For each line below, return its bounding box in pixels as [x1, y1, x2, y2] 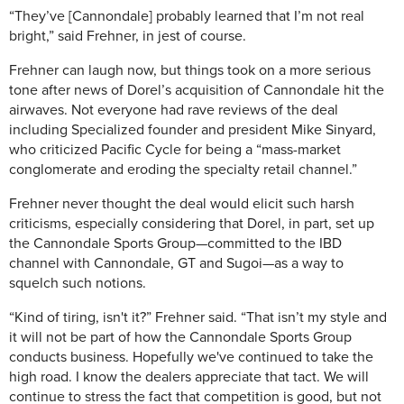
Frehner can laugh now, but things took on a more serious [9, 61, 371, 79]
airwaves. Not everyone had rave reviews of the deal [9, 101, 338, 119]
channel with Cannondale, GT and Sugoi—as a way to [9, 254, 344, 272]
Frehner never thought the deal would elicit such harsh [9, 195, 354, 213]
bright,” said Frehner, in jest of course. [9, 27, 246, 45]
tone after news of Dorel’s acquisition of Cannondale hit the [9, 81, 384, 99]
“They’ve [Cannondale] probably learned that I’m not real [9, 7, 364, 25]
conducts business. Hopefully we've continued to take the [9, 348, 373, 366]
